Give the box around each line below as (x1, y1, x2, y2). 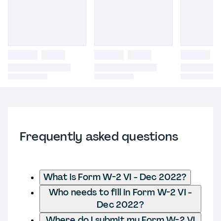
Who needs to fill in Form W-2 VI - (48, 186, 192, 198)
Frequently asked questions (20, 128, 179, 144)
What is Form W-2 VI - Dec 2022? (43, 171, 187, 183)
